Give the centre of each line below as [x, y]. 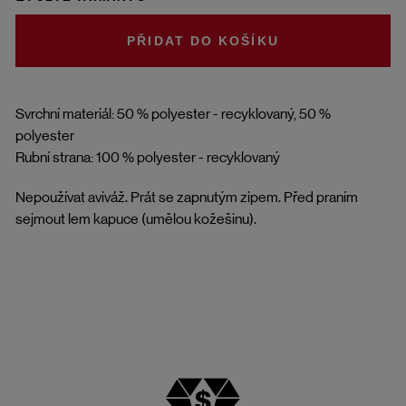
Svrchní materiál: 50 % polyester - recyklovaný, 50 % [173, 113]
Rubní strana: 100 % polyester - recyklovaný [148, 157]
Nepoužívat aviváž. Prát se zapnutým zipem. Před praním [187, 197]
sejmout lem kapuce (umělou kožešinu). [136, 218]
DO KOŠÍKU [234, 41]
